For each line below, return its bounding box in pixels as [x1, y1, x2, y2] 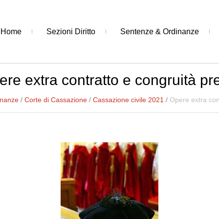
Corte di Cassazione [24, 96, 87, 104]
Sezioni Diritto [46, 27, 95, 36]
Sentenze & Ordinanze [120, 27, 199, 36]
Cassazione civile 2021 [92, 96, 164, 104]
